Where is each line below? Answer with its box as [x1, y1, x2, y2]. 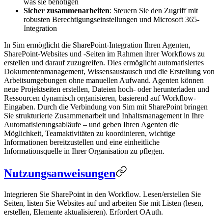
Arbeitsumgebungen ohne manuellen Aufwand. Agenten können [4, 76, 204, 84]
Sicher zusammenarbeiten [24, 6, 110, 15]
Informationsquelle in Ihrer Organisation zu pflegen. [4, 146, 165, 155]
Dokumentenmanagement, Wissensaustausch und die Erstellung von [4, 67, 215, 76]
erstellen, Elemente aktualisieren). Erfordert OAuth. [4, 207, 163, 216]
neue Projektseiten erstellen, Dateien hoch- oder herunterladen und [4, 84, 209, 93]
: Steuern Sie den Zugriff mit [110, 6, 198, 15]
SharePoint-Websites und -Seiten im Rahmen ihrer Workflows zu [4, 49, 205, 58]
